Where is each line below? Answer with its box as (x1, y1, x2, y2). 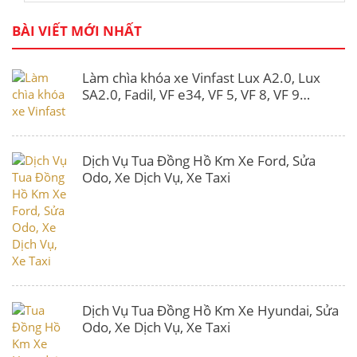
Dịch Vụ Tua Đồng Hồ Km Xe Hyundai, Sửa (82, 301, 339, 320)
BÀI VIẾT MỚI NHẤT (12, 22, 142, 41)
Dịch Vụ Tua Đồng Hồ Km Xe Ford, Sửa (82, 151, 316, 171)
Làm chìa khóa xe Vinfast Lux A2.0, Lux (82, 69, 320, 88)
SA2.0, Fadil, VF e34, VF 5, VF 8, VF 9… (82, 85, 310, 104)
